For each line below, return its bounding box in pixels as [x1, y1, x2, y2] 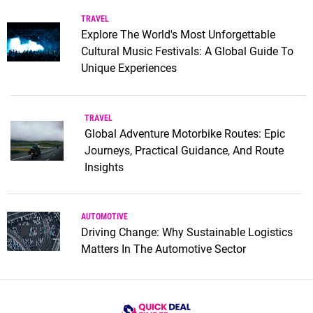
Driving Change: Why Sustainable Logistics [80, 226, 293, 240]
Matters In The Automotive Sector [80, 242, 246, 256]
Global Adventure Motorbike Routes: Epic [85, 126, 285, 140]
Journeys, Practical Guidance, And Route [85, 143, 284, 157]
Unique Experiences [80, 61, 177, 75]
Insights [85, 160, 124, 174]
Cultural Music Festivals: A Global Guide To [80, 44, 293, 58]
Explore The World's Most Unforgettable [80, 27, 275, 41]
